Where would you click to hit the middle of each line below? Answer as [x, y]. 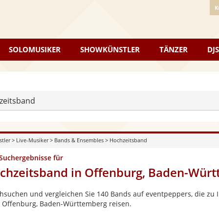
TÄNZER [174, 49]
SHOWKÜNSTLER [110, 49]
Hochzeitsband [128, 140]
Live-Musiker [32, 140]
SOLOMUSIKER [35, 49]
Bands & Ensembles [79, 140]
